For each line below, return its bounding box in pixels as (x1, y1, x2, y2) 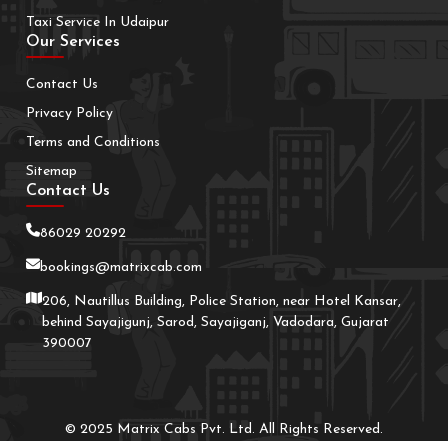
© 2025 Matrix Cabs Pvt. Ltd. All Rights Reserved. (65, 422, 383, 438)
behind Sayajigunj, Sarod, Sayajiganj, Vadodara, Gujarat (42, 315, 389, 331)
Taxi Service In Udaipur (26, 15, 169, 31)
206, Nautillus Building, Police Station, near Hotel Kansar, (42, 294, 401, 310)
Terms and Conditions (26, 135, 160, 151)
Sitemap (26, 164, 77, 180)
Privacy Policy (26, 106, 113, 122)
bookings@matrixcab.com (40, 260, 202, 276)
